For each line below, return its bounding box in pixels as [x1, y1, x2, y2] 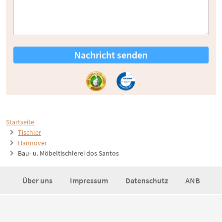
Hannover [18, 138, 47, 148]
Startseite [6, 117, 34, 127]
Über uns [22, 175, 54, 186]
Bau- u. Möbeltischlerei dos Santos [18, 149, 119, 158]
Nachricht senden [74, 49, 148, 61]
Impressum [69, 175, 110, 186]
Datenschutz [125, 175, 169, 186]
